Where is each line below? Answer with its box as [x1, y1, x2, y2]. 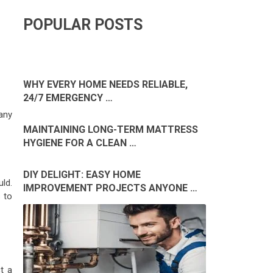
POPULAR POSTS [23, 16, 143, 34]
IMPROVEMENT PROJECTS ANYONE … [23, 182, 197, 194]
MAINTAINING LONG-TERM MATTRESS [23, 124, 198, 136]
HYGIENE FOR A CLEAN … [23, 137, 136, 149]
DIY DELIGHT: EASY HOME [23, 169, 141, 181]
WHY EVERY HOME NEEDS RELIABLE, [23, 79, 188, 91]
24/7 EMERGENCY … [23, 92, 113, 104]
